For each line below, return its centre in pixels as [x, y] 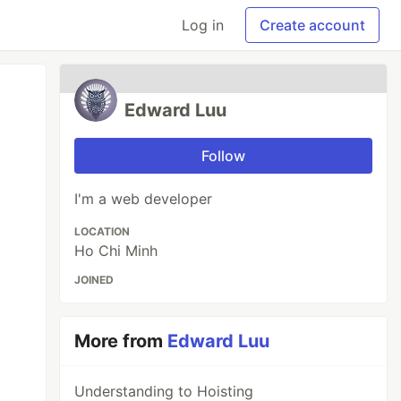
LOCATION [102, 231]
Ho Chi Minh [116, 251]
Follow [224, 156]
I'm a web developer [144, 199]
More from [121, 341]
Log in [203, 25]
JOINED [94, 280]
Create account [312, 25]
